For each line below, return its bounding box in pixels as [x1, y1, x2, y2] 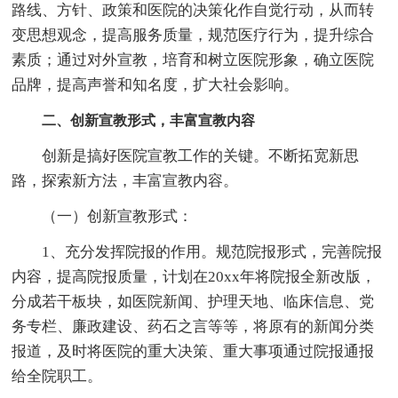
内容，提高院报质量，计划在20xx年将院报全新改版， [12, 267, 377, 285]
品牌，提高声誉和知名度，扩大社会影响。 [12, 76, 299, 93]
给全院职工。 [12, 367, 103, 385]
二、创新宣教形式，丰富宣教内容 [42, 112, 256, 128]
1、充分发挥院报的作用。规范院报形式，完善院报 [12, 243, 383, 260]
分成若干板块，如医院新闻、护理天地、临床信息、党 [12, 292, 375, 310]
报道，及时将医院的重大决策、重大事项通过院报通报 [12, 342, 375, 360]
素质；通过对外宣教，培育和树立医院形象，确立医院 [12, 51, 375, 68]
